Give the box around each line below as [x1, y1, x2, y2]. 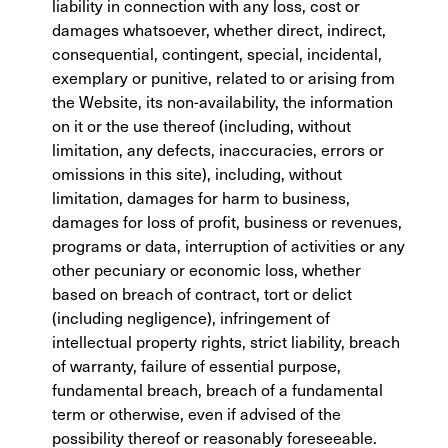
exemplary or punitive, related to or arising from [52, 67, 395, 89]
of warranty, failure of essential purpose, [52, 355, 341, 377]
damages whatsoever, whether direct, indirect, [52, 19, 386, 41]
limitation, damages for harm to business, [52, 187, 350, 209]
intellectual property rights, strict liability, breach [52, 331, 400, 353]
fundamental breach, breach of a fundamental [52, 379, 383, 401]
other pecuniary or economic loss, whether [52, 259, 361, 281]
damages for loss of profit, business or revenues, [52, 211, 402, 233]
